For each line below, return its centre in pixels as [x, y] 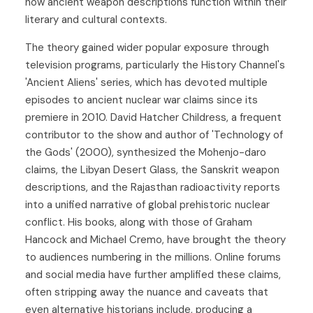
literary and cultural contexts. [96, 19]
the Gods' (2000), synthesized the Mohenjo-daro [146, 152]
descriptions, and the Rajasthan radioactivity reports [153, 187]
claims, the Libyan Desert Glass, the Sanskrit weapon [152, 169]
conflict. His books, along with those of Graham [139, 222]
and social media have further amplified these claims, [153, 274]
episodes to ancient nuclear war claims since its [141, 100]
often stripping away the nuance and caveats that [147, 292]
